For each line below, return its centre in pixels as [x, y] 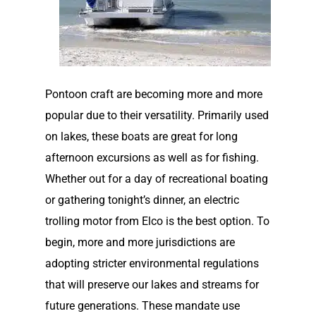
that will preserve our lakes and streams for [152, 285]
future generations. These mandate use [143, 306]
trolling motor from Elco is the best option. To [158, 221]
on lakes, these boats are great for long [142, 136]
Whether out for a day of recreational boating [157, 179]
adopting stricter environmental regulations [152, 263]
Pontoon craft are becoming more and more [154, 94]
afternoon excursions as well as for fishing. [152, 158]
